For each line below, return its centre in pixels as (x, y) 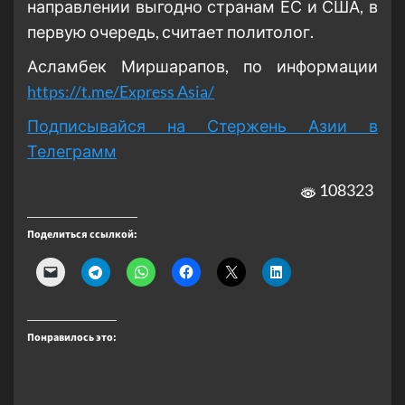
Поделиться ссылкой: (82, 234)
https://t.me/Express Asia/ (121, 92)
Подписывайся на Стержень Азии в (202, 126)
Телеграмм (72, 151)
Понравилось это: (72, 337)
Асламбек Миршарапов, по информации (202, 66)
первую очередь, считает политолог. (170, 32)
